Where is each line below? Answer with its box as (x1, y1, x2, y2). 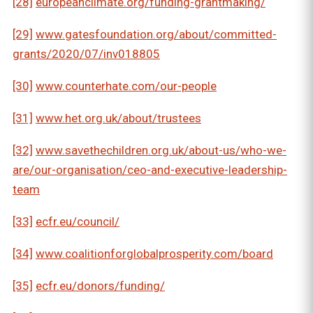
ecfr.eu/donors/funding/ (36, 279, 165, 293)
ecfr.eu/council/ (36, 214, 119, 229)
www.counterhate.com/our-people (36, 79, 217, 94)
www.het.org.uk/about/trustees (36, 111, 201, 126)
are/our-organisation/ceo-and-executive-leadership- (13, 163, 287, 177)
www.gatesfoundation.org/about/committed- (36, 27, 277, 42)
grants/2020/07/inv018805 (13, 47, 160, 61)
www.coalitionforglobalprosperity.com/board (36, 247, 273, 261)
